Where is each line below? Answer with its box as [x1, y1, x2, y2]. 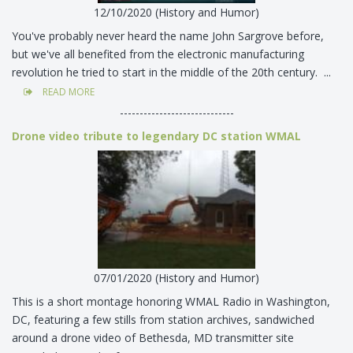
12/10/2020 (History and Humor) [94, 4, 259, 20]
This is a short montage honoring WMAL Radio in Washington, [12, 294, 330, 310]
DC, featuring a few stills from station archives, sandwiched [12, 312, 314, 328]
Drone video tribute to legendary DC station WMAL [12, 128, 301, 143]
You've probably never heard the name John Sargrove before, [12, 28, 324, 43]
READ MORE [40, 84, 95, 98]
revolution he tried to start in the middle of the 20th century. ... [12, 64, 334, 80]
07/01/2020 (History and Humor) [94, 270, 259, 286]
